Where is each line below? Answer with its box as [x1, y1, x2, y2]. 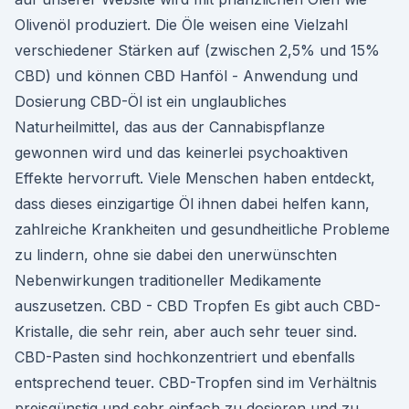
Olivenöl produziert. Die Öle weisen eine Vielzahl [15, 16, 348, 34]
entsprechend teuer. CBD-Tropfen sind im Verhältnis [15, 373, 377, 392]
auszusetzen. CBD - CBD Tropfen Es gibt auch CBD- [15, 297, 381, 315]
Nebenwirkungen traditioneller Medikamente [15, 271, 321, 289]
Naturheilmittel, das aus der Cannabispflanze [15, 118, 325, 136]
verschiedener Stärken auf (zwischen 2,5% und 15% [15, 41, 380, 59]
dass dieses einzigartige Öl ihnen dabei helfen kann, [15, 194, 370, 213]
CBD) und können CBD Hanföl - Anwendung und [15, 67, 358, 85]
